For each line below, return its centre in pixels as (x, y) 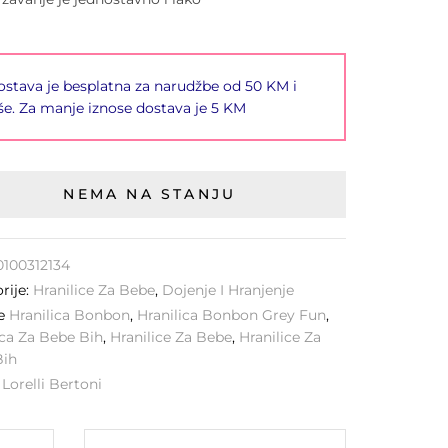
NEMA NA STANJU (150, 194)
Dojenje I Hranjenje (228, 290)
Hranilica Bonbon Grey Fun (232, 315)
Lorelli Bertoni (52, 384)
